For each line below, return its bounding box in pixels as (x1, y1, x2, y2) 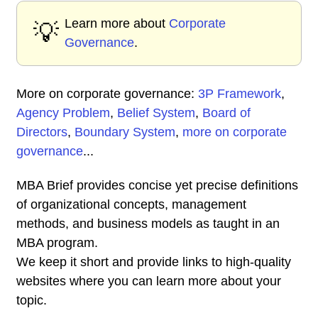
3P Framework (198, 87, 281, 101)
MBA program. (16, 236, 98, 250)
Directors (16, 125, 67, 139)
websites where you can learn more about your (16, 274, 281, 288)
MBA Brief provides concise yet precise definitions (16, 178, 298, 192)
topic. (16, 293, 47, 307)
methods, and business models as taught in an (16, 216, 280, 231)
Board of (202, 106, 251, 120)
